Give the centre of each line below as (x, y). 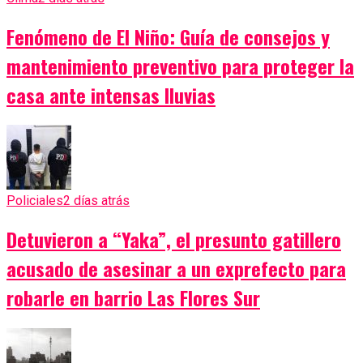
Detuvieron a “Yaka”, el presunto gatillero (174, 239)
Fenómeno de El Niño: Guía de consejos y (168, 36)
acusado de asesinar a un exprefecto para (176, 269)
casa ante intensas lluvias (111, 94)
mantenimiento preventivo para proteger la (180, 65)
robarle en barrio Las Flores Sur (133, 298)
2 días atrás (96, 201)
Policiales (35, 201)
